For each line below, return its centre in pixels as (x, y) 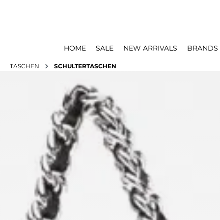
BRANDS (202, 48)
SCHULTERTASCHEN (85, 66)
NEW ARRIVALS (150, 48)
